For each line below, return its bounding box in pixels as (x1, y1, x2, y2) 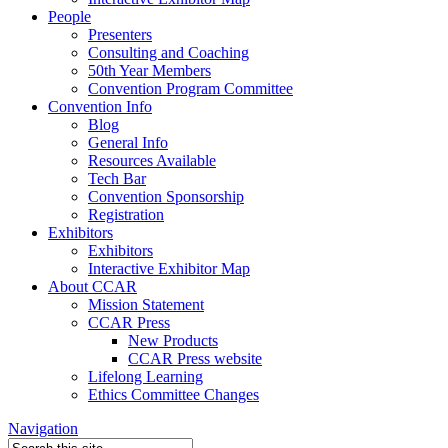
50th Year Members (88, 62, 211, 79)
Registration (88, 206, 164, 223)
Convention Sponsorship (88, 188, 244, 205)
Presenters (88, 26, 152, 43)
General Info (88, 134, 168, 151)
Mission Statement (88, 296, 204, 313)
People (48, 8, 91, 25)
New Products (128, 332, 218, 349)
